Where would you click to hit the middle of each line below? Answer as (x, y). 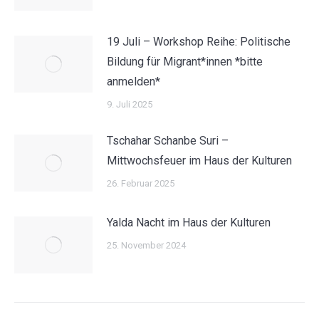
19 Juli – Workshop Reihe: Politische (199, 42)
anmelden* (134, 82)
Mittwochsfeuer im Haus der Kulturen (199, 161)
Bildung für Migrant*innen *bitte (185, 62)
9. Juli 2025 (130, 104)
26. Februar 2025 (141, 183)
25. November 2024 (146, 245)
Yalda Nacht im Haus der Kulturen (189, 223)
